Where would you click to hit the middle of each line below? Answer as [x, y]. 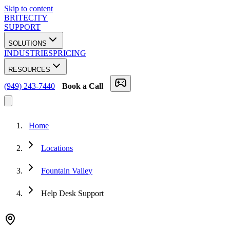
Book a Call [83, 86]
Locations [57, 148]
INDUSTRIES [28, 53]
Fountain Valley [67, 171]
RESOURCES [29, 70]
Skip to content [28, 8]
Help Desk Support [72, 193]
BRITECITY [26, 18]
